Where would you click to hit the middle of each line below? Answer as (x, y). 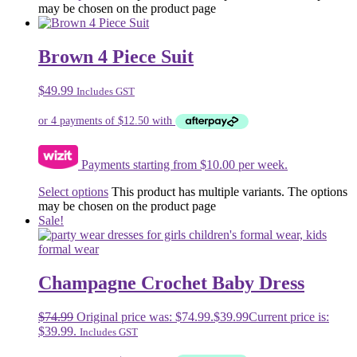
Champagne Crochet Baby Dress (171, 283)
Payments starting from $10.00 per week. (183, 165)
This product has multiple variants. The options (229, 192)
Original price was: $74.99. (145, 316)
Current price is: (289, 316)
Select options (73, 192)
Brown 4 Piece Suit (116, 56)
